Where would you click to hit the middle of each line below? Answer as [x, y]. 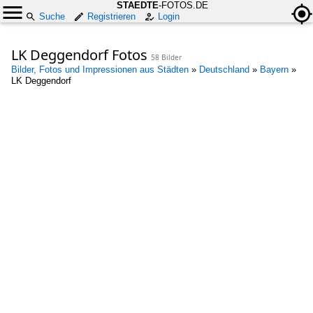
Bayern [274, 70]
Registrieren [111, 16]
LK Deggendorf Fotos [81, 55]
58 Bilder [166, 57]
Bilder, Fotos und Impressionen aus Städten [100, 70]
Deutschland [224, 70]
